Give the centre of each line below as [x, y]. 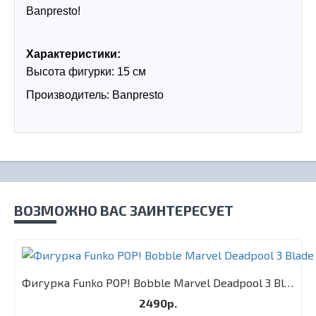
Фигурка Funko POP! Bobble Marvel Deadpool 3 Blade [289, 282]
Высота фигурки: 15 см [86, 72]
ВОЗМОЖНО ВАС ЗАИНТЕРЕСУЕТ [124, 210]
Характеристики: [73, 54]
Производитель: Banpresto [95, 95]
